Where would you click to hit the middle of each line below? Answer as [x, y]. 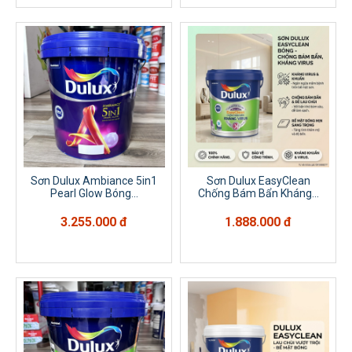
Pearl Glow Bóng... [94, 193]
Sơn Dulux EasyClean [258, 181]
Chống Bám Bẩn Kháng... [258, 193]
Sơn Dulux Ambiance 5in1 [94, 181]
